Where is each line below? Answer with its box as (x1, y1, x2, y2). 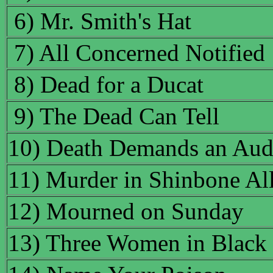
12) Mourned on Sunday (8, 198, 244, 225)
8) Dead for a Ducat (14, 71, 204, 98)
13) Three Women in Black (8, 230, 267, 257)
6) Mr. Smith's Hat (14, 8, 191, 35)
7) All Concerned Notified (14, 40, 265, 66)
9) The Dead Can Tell (14, 103, 219, 130)
